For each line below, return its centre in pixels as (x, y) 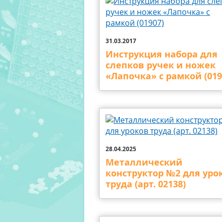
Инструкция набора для (162, 54)
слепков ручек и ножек (161, 65)
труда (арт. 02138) (146, 184)
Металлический (144, 162)
